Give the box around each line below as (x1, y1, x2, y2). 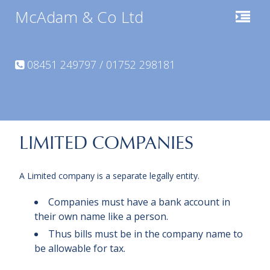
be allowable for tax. (34, 242, 125, 255)
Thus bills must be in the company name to (48, 227, 243, 240)
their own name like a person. (34, 210, 168, 223)
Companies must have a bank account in (48, 195, 230, 209)
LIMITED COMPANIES (19, 132, 193, 154)
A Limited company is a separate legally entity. (19, 170, 199, 181)
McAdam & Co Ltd (15, 6, 143, 28)
